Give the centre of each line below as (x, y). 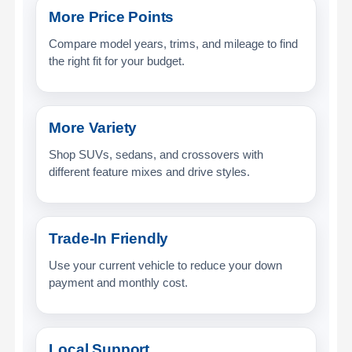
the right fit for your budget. (117, 60)
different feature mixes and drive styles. (150, 171)
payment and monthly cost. (119, 282)
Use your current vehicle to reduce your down (166, 265)
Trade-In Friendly (109, 238)
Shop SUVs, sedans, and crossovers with (156, 154)
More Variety (93, 127)
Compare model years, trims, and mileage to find (174, 43)
